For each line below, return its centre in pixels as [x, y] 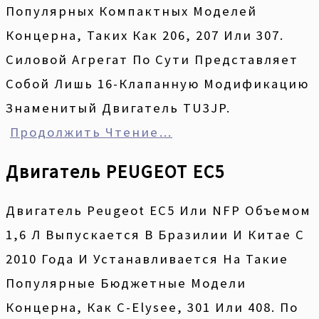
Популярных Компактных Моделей [131, 11]
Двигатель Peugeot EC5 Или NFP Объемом [158, 210]
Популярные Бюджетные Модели [126, 283]
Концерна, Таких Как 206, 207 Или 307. [145, 35]
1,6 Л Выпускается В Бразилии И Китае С [155, 234]
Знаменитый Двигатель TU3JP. [118, 108]
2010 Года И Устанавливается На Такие [147, 258]
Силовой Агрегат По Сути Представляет [152, 59]
